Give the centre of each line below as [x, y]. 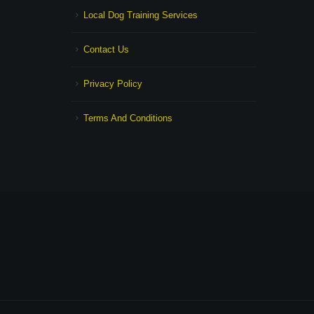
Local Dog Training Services [141, 15]
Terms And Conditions [128, 118]
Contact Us [106, 49]
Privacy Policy [113, 84]
